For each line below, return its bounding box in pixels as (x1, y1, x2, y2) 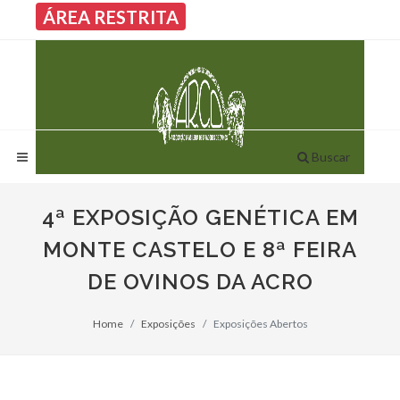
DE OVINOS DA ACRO (87, 269, 313, 295)
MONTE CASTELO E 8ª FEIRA (43, 237, 357, 262)
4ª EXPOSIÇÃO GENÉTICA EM (41, 204, 359, 230)
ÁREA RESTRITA (43, 6, 179, 28)
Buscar (312, 149, 350, 164)
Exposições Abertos (212, 317, 308, 330)
